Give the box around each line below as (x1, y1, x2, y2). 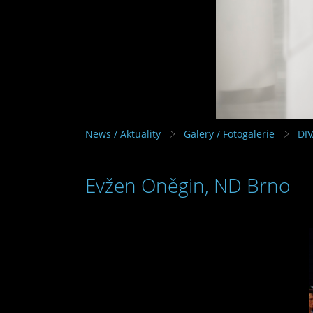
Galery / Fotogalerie (184, 126, 275, 140)
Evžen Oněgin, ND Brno (85, 171, 290, 198)
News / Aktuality (85, 126, 161, 140)
